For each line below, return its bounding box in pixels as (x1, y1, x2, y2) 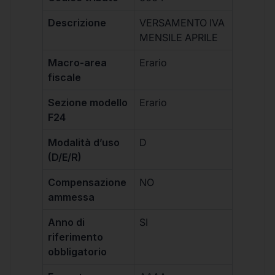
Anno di (48, 216, 85, 229)
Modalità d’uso (48, 136, 120, 149)
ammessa (48, 191, 95, 204)
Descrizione (48, 17, 107, 29)
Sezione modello (48, 96, 128, 109)
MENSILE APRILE (139, 31, 219, 44)
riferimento (48, 231, 104, 244)
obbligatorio (48, 246, 107, 258)
